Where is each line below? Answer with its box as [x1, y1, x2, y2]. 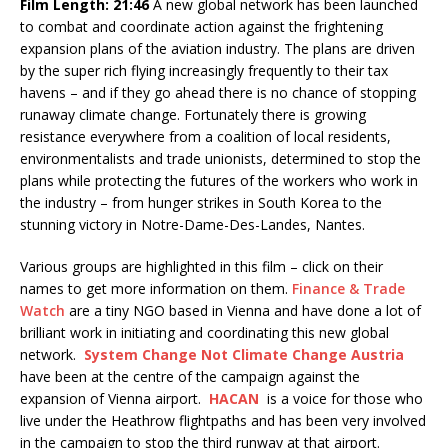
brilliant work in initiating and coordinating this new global [20, 323, 389, 343]
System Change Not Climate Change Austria [84, 345, 404, 365]
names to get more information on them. [20, 279, 292, 299]
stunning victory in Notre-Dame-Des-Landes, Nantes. [20, 215, 365, 235]
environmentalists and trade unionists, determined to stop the [20, 149, 421, 169]
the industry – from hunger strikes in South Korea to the [20, 193, 382, 213]
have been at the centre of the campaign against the [20, 367, 360, 387]
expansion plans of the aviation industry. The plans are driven [20, 39, 415, 59]
